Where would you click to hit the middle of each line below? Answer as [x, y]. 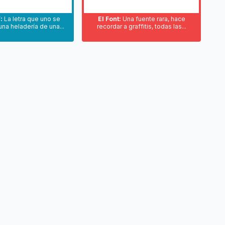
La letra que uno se [32, 19]
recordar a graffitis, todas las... [141, 26]
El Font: [109, 19]
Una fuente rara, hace [153, 19]
